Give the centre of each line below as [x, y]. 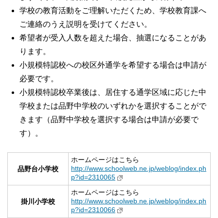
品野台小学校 [38, 169]
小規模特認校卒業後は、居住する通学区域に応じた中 [113, 92]
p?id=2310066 [93, 210]
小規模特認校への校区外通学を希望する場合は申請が [113, 65]
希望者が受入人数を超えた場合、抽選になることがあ [113, 38]
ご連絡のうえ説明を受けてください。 [86, 24]
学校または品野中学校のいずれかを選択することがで [113, 106]
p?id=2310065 [93, 177]
